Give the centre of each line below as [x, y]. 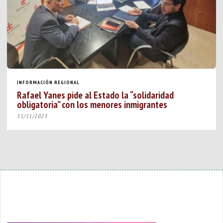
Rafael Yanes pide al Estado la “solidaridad [96, 95]
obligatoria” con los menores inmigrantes [92, 104]
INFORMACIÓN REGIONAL [49, 82]
